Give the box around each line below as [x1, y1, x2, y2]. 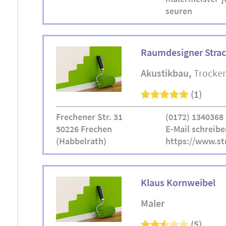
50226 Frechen [56, 123, 112, 135]
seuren [165, 5, 192, 17]
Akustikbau [141, 67, 189, 79]
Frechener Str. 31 [56, 111, 123, 123]
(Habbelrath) [56, 135, 106, 147]
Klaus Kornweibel [141, 176, 215, 189]
